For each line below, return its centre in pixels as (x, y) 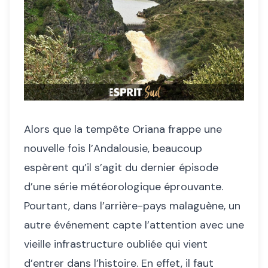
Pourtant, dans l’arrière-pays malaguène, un (132, 206)
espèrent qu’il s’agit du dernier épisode (121, 168)
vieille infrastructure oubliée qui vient (116, 244)
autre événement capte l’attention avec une (134, 225)
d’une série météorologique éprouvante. (124, 187)
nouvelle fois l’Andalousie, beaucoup (113, 149)
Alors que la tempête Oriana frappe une (123, 130)
